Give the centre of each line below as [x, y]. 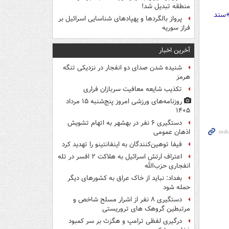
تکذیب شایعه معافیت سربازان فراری [133, 89]
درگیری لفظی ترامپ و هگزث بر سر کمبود [125, 221]
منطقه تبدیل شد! [166, 7]
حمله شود [177, 188]
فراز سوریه [176, 28]
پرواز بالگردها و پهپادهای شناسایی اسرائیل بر [120, 19]
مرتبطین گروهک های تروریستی [146, 209]
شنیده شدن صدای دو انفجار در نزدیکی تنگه [122, 68]
